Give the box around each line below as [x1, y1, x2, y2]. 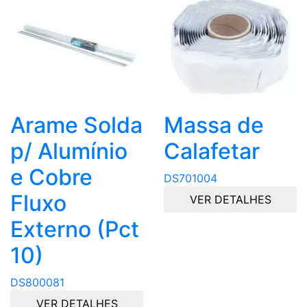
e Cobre [10, 164, 93, 191]
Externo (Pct [10, 216, 139, 243]
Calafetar [164, 138, 260, 165]
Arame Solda [10, 112, 143, 139]
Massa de [164, 112, 264, 139]
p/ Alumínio [10, 138, 127, 165]
